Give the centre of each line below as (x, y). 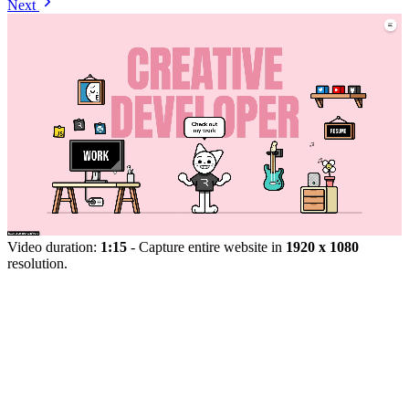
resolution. (37, 263)
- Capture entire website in (206, 246)
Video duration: (54, 246)
